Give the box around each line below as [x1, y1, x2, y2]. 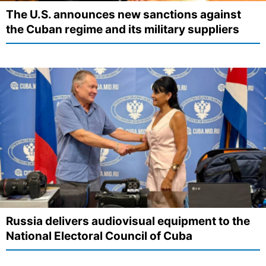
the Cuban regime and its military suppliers [6, 23, 239, 37]
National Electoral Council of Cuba [6, 229, 192, 243]
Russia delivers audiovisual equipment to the [6, 214, 250, 228]
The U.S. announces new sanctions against [6, 8, 241, 22]
